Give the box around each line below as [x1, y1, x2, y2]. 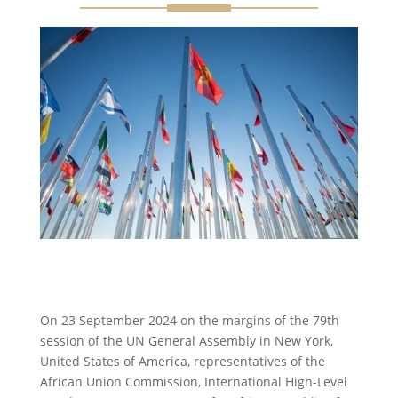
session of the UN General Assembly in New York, [39, 331, 333, 349]
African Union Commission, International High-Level [39, 372, 347, 390]
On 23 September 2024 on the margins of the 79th [39, 311, 339, 329]
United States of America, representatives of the [39, 352, 325, 370]
